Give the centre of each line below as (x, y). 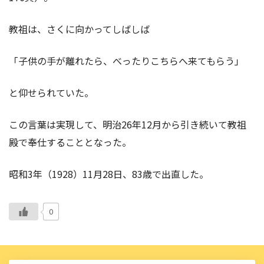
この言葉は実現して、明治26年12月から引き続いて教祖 (128, 124)
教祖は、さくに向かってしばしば (79, 29)
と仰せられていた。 (51, 92)
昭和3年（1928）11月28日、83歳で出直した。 (109, 174)
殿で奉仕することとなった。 (70, 142)
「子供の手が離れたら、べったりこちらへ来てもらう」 (126, 60)
